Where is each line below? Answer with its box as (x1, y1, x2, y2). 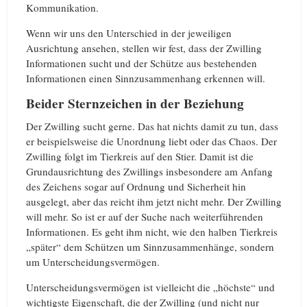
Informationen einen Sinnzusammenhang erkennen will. (26, 71, 265, 86)
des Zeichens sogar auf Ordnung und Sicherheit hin (26, 179, 246, 193)
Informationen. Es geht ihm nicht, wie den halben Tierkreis (26, 224, 278, 238)
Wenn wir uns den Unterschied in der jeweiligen (26, 26, 232, 40)
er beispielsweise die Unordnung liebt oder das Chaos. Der (26, 134, 277, 148)
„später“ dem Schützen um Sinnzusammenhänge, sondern (26, 239, 274, 254)
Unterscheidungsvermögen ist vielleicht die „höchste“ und (26, 280, 275, 294)
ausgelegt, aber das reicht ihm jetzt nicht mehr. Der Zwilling (26, 194, 282, 208)
